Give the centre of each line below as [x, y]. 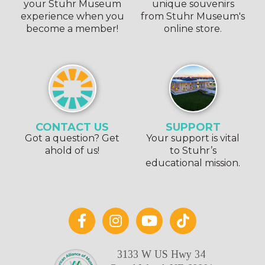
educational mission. [193, 163]
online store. [193, 28]
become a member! [72, 28]
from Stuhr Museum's [193, 16]
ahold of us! [72, 150]
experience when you [72, 16]
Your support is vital [193, 138]
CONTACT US [72, 127]
